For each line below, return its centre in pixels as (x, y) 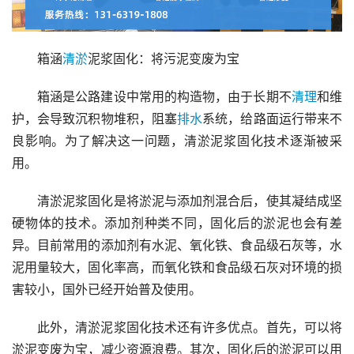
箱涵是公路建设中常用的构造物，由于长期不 (164, 96)
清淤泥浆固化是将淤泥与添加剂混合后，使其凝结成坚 (190, 201)
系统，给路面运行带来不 (273, 119)
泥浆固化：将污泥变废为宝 (164, 58)
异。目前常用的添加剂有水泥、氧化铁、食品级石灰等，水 (177, 245)
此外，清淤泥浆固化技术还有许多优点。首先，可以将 (190, 327)
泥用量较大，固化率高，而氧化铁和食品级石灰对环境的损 (177, 267)
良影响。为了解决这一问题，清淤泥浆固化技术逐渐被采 (177, 141)
